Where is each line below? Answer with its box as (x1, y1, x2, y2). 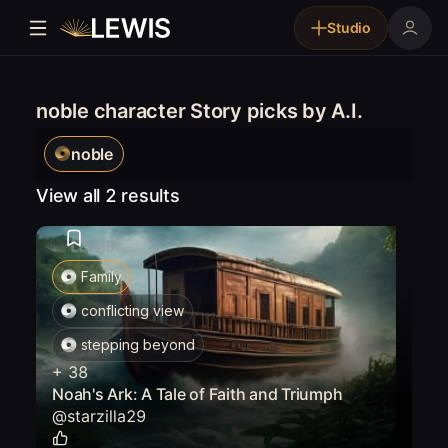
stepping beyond (81, 336, 195, 353)
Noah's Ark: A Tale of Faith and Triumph (52, 384, 343, 404)
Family (81, 268, 122, 285)
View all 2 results (36, 185, 180, 206)
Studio (327, 19, 371, 36)
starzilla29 (67, 406, 146, 426)
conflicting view (81, 302, 184, 319)
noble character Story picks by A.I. (36, 99, 363, 123)
